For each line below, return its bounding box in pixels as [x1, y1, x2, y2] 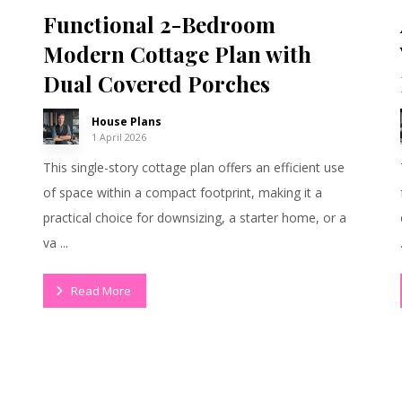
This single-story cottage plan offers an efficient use [42, 158, 345, 176]
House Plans [91, 113, 162, 129]
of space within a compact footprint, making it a [42, 183, 322, 201]
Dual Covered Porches [42, 68, 270, 98]
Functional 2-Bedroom [42, 9, 275, 39]
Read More [70, 283, 131, 300]
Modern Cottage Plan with [42, 39, 311, 68]
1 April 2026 [91, 129, 146, 144]
